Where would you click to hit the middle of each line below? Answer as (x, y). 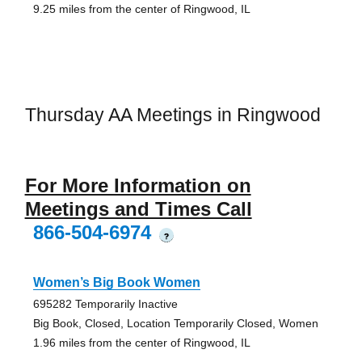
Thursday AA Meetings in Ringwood (173, 115)
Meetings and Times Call (138, 208)
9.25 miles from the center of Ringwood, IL (141, 9)
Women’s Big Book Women (116, 282)
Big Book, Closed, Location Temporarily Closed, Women (175, 323)
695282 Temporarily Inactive (105, 303)
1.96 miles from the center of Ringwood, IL (141, 342)
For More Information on (138, 185)
